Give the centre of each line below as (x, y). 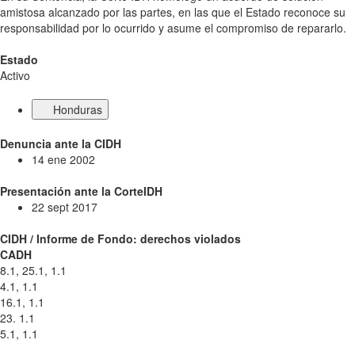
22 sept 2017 (65, 207)
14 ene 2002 (63, 159)
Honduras (77, 109)
